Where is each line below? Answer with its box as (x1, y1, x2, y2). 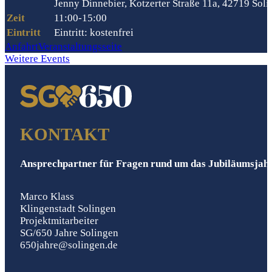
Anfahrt (5, 41, 38, 53)
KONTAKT (19, 124, 109, 144)
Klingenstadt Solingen (19, 202, 116, 214)
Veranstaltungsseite (38, 41, 122, 53)
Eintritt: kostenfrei (54, 27, 134, 39)
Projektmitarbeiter (19, 214, 98, 226)
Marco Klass (19, 190, 74, 202)
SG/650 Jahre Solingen (19, 226, 118, 239)
